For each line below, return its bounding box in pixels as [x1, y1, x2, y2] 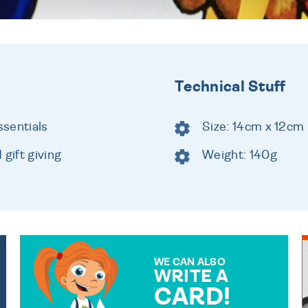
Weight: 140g [202, 148, 277, 162]
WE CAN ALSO [153, 256, 225, 267]
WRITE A [153, 267, 229, 285]
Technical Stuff [175, 78, 286, 94]
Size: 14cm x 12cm [202, 120, 305, 133]
